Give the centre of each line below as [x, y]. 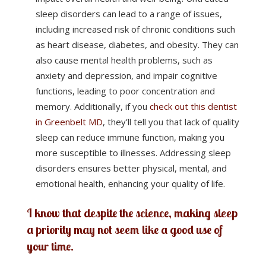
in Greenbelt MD [69, 122]
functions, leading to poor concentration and [125, 91]
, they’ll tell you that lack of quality [171, 122]
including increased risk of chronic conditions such [135, 29]
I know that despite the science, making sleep [132, 213]
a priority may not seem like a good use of [124, 229]
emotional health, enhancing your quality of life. [130, 183]
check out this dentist [193, 106]
